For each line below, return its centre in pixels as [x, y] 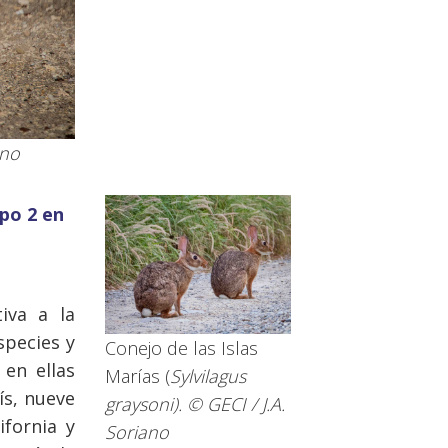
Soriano [137, 432]
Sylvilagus [208, 376]
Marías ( [138, 376]
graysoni [139, 404]
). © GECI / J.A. [229, 404]
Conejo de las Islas [182, 348]
